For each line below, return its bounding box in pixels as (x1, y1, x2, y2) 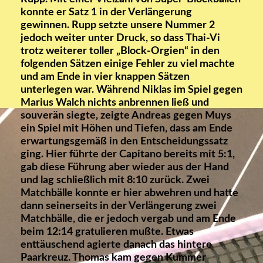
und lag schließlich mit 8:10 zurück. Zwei (21, 175, 210, 186)
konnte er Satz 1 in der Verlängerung (21, 7, 192, 18)
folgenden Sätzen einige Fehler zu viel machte (21, 59, 235, 69)
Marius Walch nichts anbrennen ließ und (21, 97, 209, 108)
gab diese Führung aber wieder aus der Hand (21, 162, 229, 173)
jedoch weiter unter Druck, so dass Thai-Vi (21, 33, 220, 43)
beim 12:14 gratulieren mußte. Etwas (21, 227, 194, 237)
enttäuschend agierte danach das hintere (21, 240, 212, 250)
